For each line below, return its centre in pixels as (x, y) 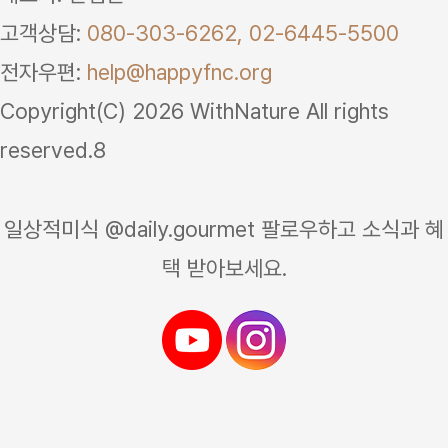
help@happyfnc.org (179, 72)
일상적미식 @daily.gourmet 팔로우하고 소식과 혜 (224, 229)
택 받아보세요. (224, 268)
